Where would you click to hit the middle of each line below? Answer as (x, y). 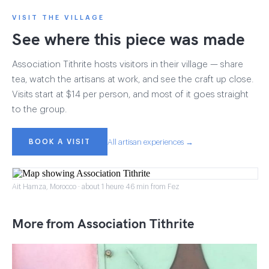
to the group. (39, 110)
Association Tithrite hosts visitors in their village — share (128, 65)
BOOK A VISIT (60, 141)
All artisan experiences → (150, 142)
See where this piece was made (128, 39)
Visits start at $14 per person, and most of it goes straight (130, 95)
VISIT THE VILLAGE (58, 18)
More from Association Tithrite (103, 223)
